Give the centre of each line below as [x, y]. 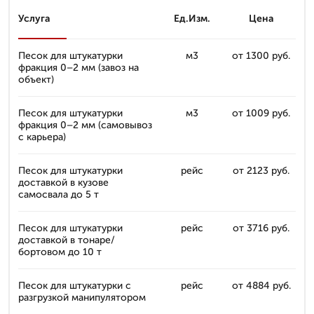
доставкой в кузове [63, 183]
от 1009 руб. [261, 113]
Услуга [34, 19]
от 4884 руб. [261, 286]
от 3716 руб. [261, 228]
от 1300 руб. [261, 56]
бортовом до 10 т [60, 252]
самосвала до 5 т [59, 194]
